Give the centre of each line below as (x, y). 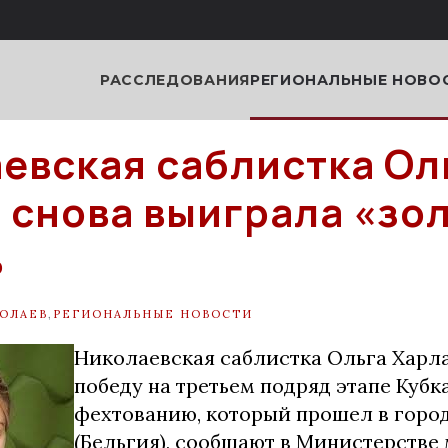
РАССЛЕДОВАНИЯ (174, 79)
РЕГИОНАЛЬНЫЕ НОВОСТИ (153, 313)
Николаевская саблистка (200, 357)
